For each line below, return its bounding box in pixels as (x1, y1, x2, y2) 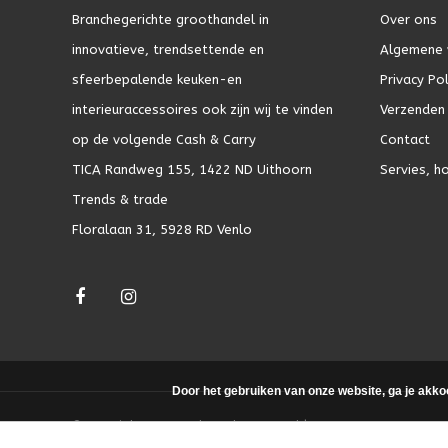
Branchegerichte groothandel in (72, 12, 269, 28)
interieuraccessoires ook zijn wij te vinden (72, 102, 333, 118)
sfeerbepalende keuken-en (72, 72, 242, 88)
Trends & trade (72, 192, 168, 208)
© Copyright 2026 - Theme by (72, 419, 250, 434)
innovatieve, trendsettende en (72, 42, 264, 58)
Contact (379, 132, 430, 148)
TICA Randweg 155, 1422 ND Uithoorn (72, 162, 312, 178)
